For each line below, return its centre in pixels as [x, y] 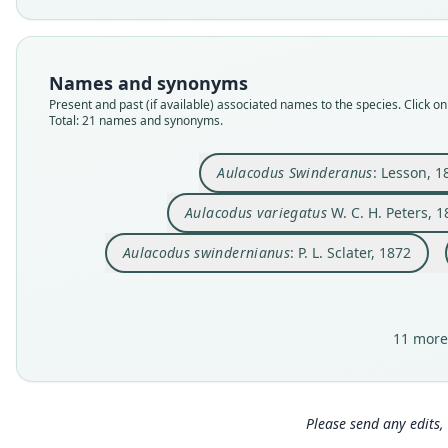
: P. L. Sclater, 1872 [350, 252]
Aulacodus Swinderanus [295, 172]
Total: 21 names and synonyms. [136, 120]
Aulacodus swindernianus [206, 252]
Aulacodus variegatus [256, 212]
